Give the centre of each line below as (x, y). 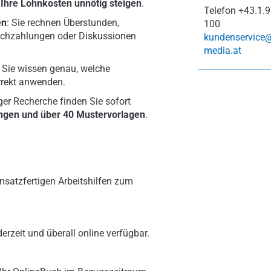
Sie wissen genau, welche (56, 69)
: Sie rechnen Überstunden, (63, 23)
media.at (223, 51)
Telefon (220, 11)
